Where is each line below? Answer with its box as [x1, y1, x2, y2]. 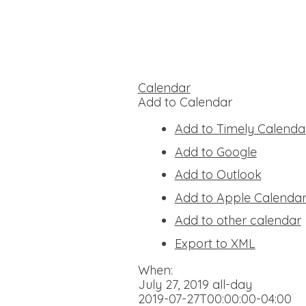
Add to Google [174, 143, 257, 160]
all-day [212, 277, 252, 293]
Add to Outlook [174, 167, 262, 183]
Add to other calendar [174, 212, 301, 229]
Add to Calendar [137, 94, 232, 111]
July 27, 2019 [137, 277, 212, 293]
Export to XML [174, 236, 255, 252]
